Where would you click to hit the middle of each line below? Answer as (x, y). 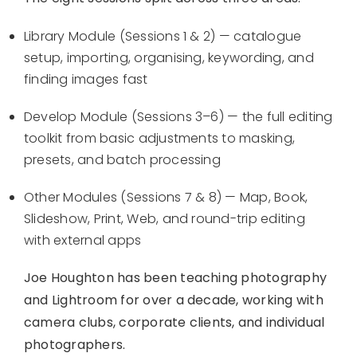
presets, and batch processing (122, 160)
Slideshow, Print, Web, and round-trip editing (165, 219)
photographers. (75, 345)
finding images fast (86, 80)
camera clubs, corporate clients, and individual (175, 323)
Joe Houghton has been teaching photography (176, 278)
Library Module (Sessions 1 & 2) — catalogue (163, 37)
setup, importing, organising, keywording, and (169, 58)
